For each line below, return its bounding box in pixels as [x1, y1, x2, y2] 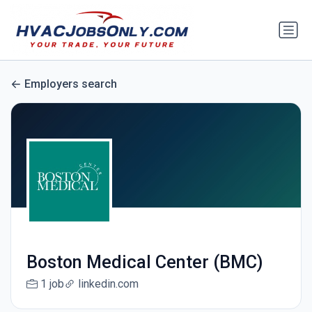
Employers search [24, 77, 117, 91]
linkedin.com [77, 277, 139, 291]
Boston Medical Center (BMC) [26, 252, 263, 273]
